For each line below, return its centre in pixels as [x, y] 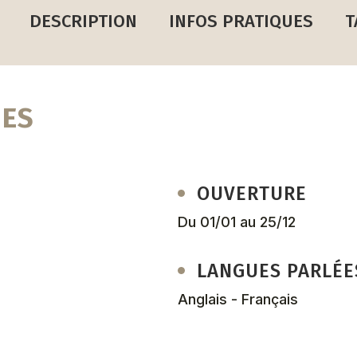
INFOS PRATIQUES [241, 21]
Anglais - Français [238, 299]
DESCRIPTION [83, 21]
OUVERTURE [252, 193]
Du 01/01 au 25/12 [237, 222]
